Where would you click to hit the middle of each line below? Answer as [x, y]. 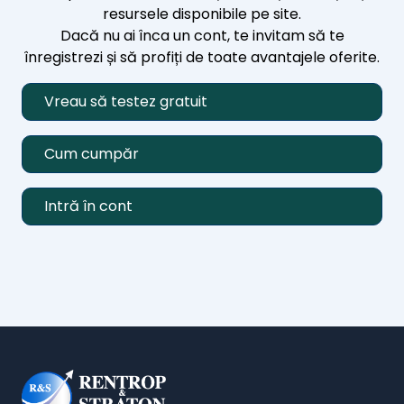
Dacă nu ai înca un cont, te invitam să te [202, 36]
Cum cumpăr [92, 154]
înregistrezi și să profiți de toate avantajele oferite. [202, 57]
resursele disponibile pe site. [202, 14]
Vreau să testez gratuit [126, 101]
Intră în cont [88, 206]
